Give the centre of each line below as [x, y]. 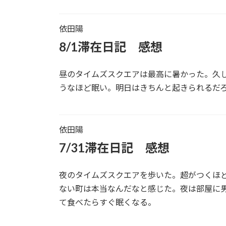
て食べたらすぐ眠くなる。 [107, 202]
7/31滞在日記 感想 [114, 147]
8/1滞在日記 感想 [111, 46]
